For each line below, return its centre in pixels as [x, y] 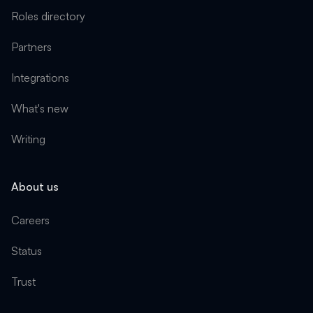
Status [27, 251]
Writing [28, 139]
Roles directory [48, 16]
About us [35, 187]
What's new [40, 108]
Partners [31, 47]
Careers [30, 220]
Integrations [40, 78]
